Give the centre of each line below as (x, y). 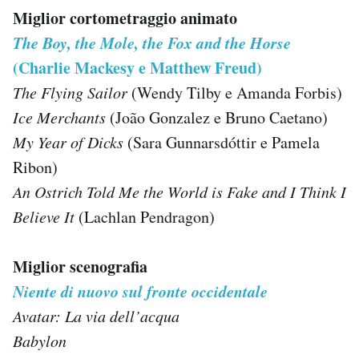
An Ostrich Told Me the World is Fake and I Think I (179, 191)
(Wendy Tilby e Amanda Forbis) (235, 92)
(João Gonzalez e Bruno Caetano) (217, 117)
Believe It (44, 216)
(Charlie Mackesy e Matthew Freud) (137, 67)
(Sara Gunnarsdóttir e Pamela (222, 142)
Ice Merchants (59, 117)
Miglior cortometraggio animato (125, 18)
